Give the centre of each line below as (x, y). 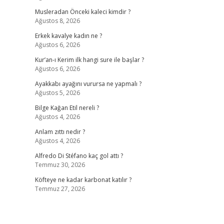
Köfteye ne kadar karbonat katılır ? (83, 180)
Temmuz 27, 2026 (60, 189)
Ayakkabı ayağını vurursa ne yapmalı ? (88, 84)
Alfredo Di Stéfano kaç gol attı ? (79, 156)
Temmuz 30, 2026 (60, 165)
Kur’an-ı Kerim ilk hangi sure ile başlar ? (89, 60)
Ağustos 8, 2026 (57, 21)
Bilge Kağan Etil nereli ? (67, 108)
